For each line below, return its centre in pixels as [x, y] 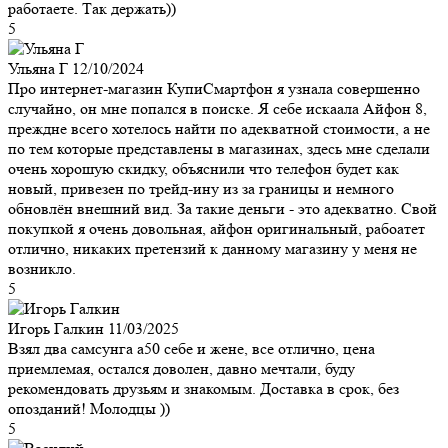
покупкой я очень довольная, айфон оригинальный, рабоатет [216, 228]
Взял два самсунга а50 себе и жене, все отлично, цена [191, 348]
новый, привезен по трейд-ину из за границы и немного [201, 188]
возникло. [42, 268]
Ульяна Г [38, 68]
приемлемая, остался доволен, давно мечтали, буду [181, 368]
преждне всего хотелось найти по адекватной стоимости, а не [219, 128]
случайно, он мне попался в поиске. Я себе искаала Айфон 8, [217, 108]
